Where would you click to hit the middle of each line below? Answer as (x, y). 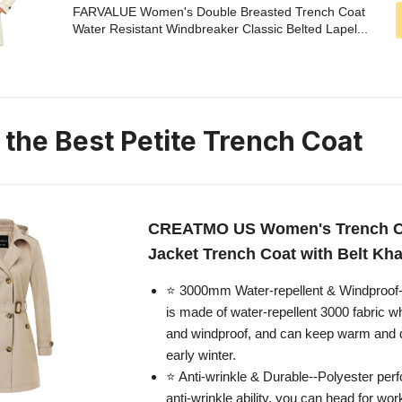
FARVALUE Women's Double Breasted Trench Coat (219, 12)
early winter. (201, 355)
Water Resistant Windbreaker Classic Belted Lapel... (220, 29)
